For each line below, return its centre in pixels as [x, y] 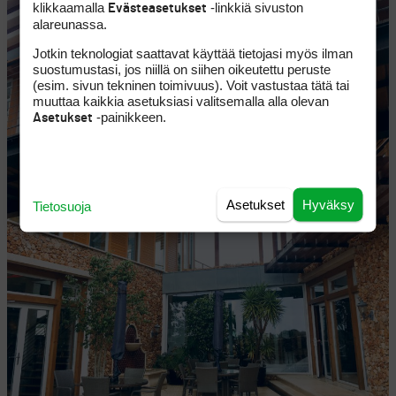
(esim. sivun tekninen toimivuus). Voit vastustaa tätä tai [191, 84]
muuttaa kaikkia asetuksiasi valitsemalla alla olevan [181, 100]
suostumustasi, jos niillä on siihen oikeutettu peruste [182, 69]
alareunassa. [70, 23]
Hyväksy [328, 204]
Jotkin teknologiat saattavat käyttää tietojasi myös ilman [193, 53]
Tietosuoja [62, 206]
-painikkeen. [130, 116]
